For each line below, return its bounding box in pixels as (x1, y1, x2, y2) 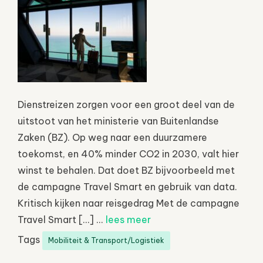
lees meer (106, 213, 151, 225)
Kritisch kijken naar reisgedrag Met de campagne (18, 197, 240, 209)
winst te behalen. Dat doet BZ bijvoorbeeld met (18, 164, 235, 176)
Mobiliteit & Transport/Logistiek (48, 235, 164, 245)
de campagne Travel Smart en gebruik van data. (18, 180, 237, 193)
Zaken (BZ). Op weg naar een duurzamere (18, 131, 207, 143)
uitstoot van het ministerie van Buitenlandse (18, 114, 219, 127)
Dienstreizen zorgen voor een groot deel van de (18, 98, 235, 110)
